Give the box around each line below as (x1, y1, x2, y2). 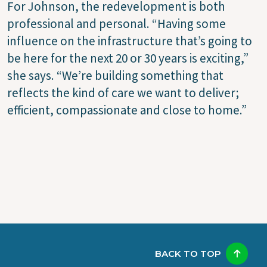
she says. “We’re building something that (7, 67, 223, 83)
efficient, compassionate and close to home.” (7, 101, 247, 118)
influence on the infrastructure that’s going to (7, 32, 252, 49)
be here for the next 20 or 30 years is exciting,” (7, 49, 249, 66)
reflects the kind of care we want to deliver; (7, 84, 239, 101)
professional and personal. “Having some (7, 15, 226, 32)
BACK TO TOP (155, 247, 221, 259)
